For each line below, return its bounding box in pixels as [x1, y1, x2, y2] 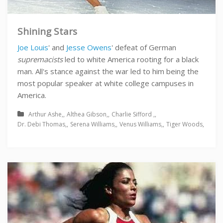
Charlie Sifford [111, 110, 153, 118]
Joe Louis [17, 42, 48, 52]
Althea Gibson [67, 110, 107, 118]
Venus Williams [119, 119, 161, 128]
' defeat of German [111, 42, 176, 52]
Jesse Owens [66, 42, 111, 52]
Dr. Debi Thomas [17, 119, 65, 128]
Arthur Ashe [28, 110, 62, 118]
